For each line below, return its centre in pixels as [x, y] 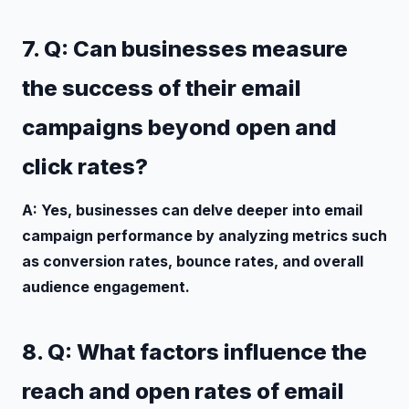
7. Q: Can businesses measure [185, 48]
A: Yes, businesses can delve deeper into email [192, 210]
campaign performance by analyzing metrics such [204, 235]
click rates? [85, 166]
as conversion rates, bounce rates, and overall [193, 261]
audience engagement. [106, 286]
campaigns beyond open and [179, 127]
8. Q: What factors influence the [194, 351]
